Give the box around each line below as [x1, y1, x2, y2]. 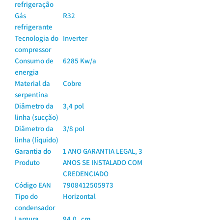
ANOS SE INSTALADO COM [63, 158, 142, 167]
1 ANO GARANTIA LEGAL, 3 [63, 146, 142, 156]
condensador [15, 203, 55, 212]
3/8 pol [63, 124, 84, 133]
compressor [15, 45, 51, 54]
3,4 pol [63, 101, 84, 110]
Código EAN [15, 180, 51, 190]
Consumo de [15, 56, 54, 65]
